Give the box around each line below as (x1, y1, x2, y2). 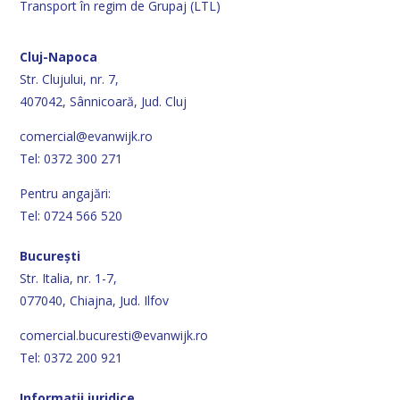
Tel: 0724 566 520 (20, 206, 123, 224)
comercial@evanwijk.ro (20, 127, 154, 145)
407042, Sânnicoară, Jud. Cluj (20, 92, 187, 110)
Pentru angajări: (20, 184, 112, 202)
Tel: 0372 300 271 (20, 149, 123, 167)
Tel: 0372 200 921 (20, 348, 123, 366)
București (20, 246, 81, 264)
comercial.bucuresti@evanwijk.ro (20, 326, 209, 344)
